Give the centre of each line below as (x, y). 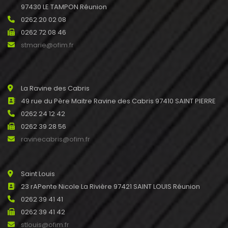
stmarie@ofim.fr (47, 45)
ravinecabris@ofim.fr (55, 139)
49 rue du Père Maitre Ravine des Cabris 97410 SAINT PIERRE (118, 101)
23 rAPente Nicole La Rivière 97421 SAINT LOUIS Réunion (110, 187)
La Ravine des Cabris (55, 88)
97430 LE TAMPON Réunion (64, 7)
